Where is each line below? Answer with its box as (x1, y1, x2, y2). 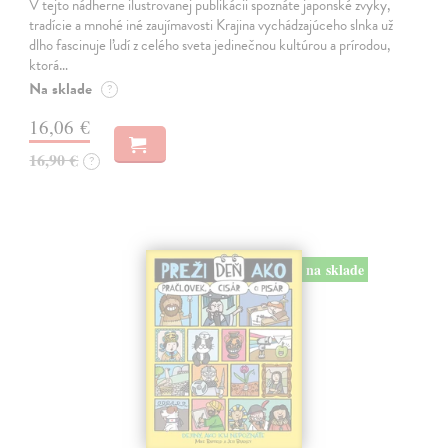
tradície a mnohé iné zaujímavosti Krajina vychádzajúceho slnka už (29, 14, 394, 37)
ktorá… (29, 54, 69, 77)
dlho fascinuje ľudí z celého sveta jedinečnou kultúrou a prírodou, (29, 34, 392, 57)
